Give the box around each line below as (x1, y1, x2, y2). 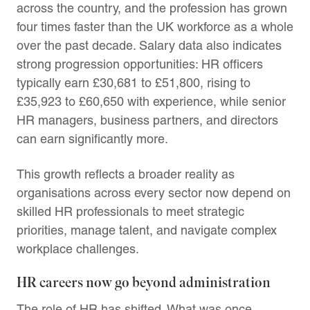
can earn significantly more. (17, 131, 168, 146)
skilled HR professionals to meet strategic (17, 203, 244, 219)
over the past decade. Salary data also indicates (17, 37, 282, 53)
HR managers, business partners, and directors (17, 112, 278, 127)
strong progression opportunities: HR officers (17, 56, 263, 71)
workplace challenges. (17, 241, 139, 256)
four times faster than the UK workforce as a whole (17, 19, 293, 34)
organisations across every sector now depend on (17, 185, 291, 200)
